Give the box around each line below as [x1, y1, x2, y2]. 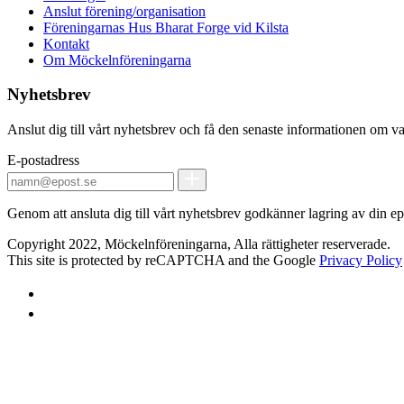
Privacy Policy [319, 252, 402, 268]
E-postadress [7, 152, 79, 169]
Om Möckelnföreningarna [43, 51, 191, 68]
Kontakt [43, 35, 89, 51]
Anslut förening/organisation [43, 3, 206, 19]
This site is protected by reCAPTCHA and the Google [7, 252, 319, 268]
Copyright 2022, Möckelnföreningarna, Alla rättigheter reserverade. [7, 235, 390, 252]
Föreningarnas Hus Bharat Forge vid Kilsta [43, 19, 289, 35]
